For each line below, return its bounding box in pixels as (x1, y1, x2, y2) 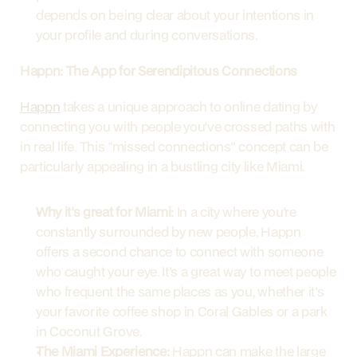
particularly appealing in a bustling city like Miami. (20, 157, 305, 175)
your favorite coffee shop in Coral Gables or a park (36, 302, 328, 320)
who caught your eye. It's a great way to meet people (36, 262, 336, 280)
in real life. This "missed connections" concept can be (20, 137, 328, 155)
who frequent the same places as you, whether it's (36, 282, 324, 300)
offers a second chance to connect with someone (36, 242, 324, 261)
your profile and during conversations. (36, 25, 257, 44)
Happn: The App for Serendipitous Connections (20, 61, 297, 80)
